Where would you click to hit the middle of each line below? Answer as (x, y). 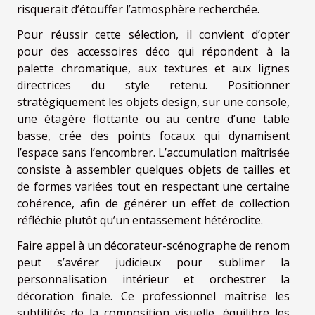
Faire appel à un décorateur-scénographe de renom (153, 246)
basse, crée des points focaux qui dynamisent (153, 136)
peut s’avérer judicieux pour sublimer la (153, 263)
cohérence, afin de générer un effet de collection (153, 204)
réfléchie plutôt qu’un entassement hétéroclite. (140, 220)
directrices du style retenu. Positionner (153, 85)
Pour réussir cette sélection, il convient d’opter (153, 35)
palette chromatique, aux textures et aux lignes (153, 69)
